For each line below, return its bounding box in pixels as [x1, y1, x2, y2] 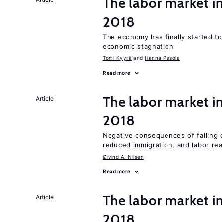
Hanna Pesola [145, 55, 180, 61]
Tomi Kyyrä [103, 55, 132, 61]
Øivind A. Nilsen [103, 154, 144, 160]
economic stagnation [103, 42, 174, 50]
